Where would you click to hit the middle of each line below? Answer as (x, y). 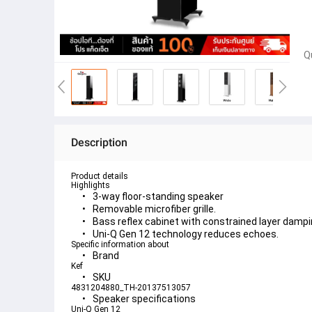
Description (99, 142)
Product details (100, 176)
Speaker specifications (144, 299)
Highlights (91, 185)
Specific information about (120, 244)
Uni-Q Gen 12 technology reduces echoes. (186, 234)
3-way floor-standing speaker (158, 196)
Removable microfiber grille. (154, 209)
